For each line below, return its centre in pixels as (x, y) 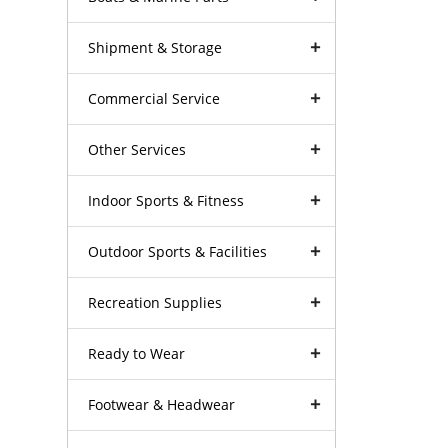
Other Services (137, 149)
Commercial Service (154, 98)
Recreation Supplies (155, 302)
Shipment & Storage (155, 47)
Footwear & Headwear (162, 404)
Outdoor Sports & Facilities (178, 251)
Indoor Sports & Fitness (166, 200)
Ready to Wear (137, 353)
